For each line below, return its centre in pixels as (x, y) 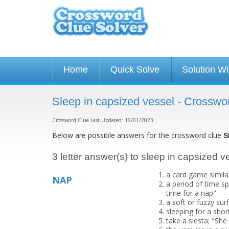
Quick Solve (135, 70)
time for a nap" (191, 193)
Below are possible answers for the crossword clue (138, 135)
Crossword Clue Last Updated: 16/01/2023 (103, 120)
